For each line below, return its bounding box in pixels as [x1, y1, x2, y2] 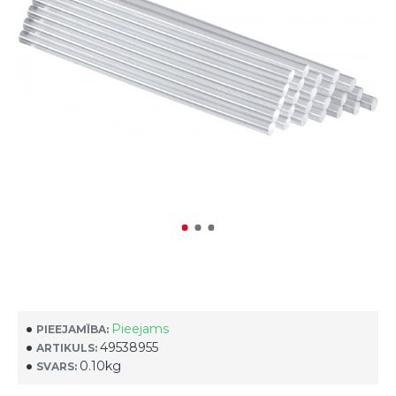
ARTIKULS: [36, 340, 97, 354]
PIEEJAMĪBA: [36, 322, 109, 336]
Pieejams [111, 321, 169, 337]
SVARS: [36, 359, 77, 373]
